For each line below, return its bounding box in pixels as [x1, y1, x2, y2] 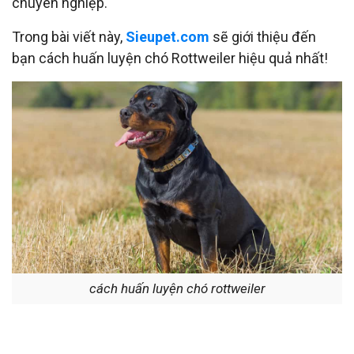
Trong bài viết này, [12, 28, 126, 46]
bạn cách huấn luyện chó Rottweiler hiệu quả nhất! [12, 50, 328, 67]
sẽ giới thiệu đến [209, 28, 316, 46]
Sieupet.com [126, 28, 209, 46]
